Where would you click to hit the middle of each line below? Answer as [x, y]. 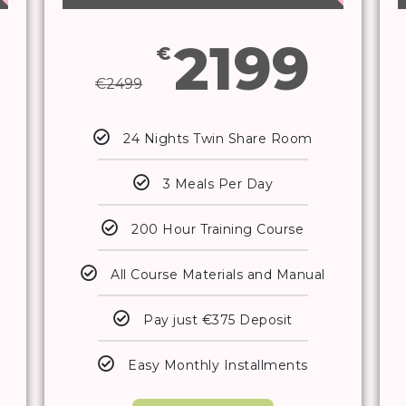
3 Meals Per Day [218, 184]
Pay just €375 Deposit [218, 320]
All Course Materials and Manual [218, 275]
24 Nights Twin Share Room [218, 139]
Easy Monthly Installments [218, 366]
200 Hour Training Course [218, 230]
